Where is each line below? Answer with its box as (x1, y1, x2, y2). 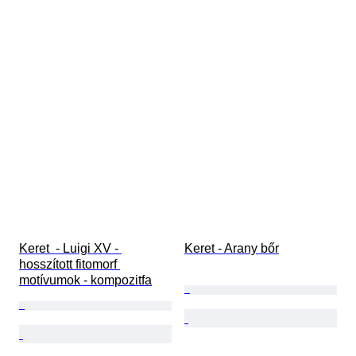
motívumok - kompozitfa (19, 273, 152, 288)
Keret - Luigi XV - (19, 242, 122, 256)
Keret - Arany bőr (184, 242, 279, 256)
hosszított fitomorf (19, 257, 120, 272)
